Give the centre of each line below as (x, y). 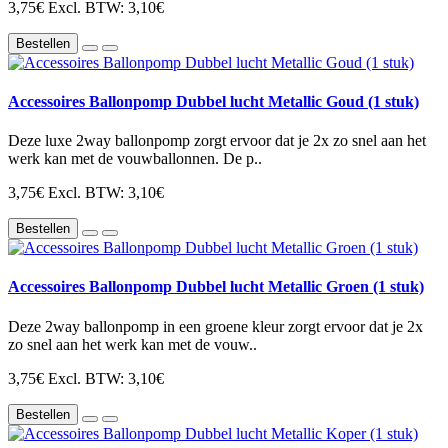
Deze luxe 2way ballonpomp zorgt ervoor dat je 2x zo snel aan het (217, 141)
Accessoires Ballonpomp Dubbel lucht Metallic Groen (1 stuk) (216, 287)
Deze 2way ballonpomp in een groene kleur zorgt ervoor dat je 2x (215, 326)
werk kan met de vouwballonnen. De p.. (135, 159)
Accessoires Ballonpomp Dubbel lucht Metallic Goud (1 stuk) (213, 101)
